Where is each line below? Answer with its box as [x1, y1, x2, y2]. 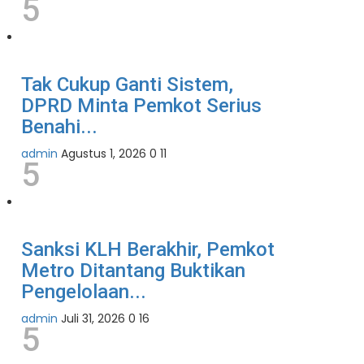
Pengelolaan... [21, 280, 146, 304]
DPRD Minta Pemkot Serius [21, 94, 262, 118]
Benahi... [21, 115, 97, 139]
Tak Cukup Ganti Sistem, [21, 73, 233, 97]
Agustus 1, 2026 [61, 145, 146, 162]
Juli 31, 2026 [61, 310, 125, 327]
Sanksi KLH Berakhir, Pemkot [21, 238, 275, 262]
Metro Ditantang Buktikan [21, 259, 245, 283]
